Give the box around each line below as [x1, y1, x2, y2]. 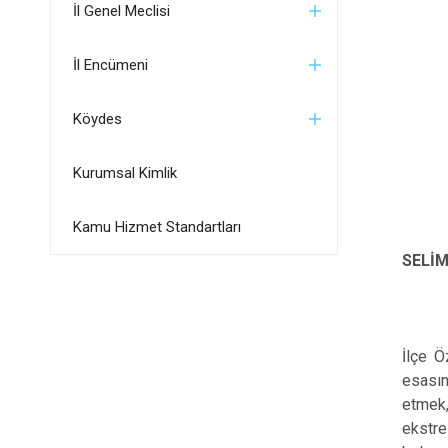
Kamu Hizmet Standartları [72, 218, 241, 236]
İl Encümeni [72, 56, 148, 74]
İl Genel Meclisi [72, 2, 170, 20]
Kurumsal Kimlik [72, 164, 177, 182]
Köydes [72, 110, 122, 128]
